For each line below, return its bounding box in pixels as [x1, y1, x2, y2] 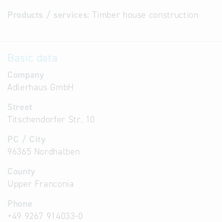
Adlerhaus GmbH [7, 81, 74, 93]
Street [7, 101, 33, 113]
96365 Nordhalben [7, 146, 80, 158]
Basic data [7, 51, 58, 65]
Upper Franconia [7, 178, 74, 190]
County [7, 166, 36, 177]
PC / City [7, 133, 46, 145]
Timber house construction [92, 9, 199, 21]
